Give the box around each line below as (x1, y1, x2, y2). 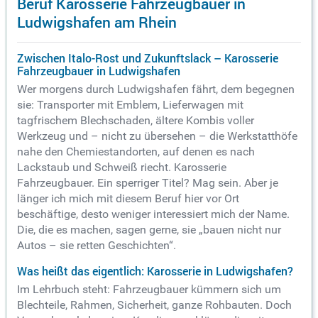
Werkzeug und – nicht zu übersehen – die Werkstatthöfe (17, 129, 297, 143)
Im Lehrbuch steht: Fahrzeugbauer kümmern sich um (17, 283, 281, 297)
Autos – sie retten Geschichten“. (17, 238, 176, 253)
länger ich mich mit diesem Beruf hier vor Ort (17, 192, 239, 206)
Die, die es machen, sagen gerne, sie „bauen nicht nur (17, 223, 281, 237)
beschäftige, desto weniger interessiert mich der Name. (17, 207, 290, 221)
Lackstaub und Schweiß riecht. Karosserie (17, 160, 226, 175)
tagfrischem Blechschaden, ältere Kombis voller (17, 114, 254, 128)
